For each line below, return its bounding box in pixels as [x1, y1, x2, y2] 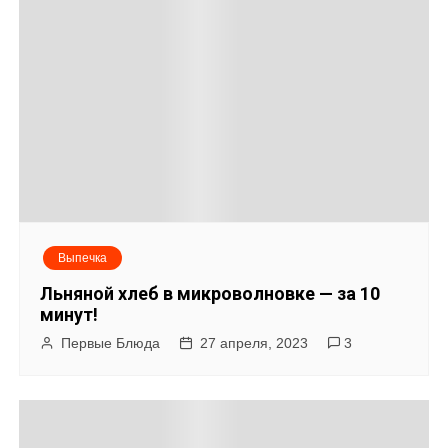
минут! [40, 304, 99, 326]
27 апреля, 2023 [200, 335, 309, 352]
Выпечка [58, 251, 108, 266]
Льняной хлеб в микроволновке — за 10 [40, 283, 381, 305]
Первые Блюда [61, 335, 161, 352]
